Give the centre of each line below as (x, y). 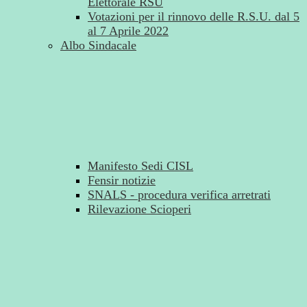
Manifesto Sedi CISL (140, 166)
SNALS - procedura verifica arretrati (179, 195)
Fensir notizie (122, 181)
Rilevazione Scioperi (139, 209)
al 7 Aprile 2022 (128, 31)
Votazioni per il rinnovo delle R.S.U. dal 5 (194, 17)
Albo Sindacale (98, 46)
